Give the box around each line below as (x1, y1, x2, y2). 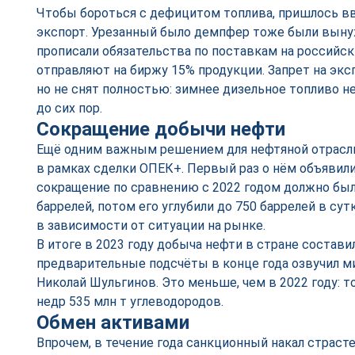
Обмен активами (36, 311, 189, 334)
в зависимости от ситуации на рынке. (36, 218, 265, 233)
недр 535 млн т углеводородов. (36, 294, 223, 309)
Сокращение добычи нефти (36, 118, 285, 140)
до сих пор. (36, 101, 102, 116)
